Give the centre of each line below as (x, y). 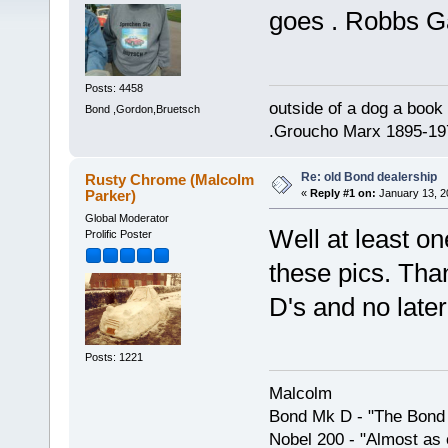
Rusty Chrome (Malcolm (170, 179)
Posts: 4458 (113, 87)
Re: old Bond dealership (368, 176)
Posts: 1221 (113, 357)
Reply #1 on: (342, 192)
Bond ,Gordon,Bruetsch (142, 109)
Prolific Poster (118, 233)
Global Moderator (126, 217)
